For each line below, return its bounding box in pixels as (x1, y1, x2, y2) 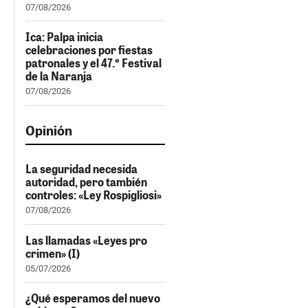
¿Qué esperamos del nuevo (25, 291, 160, 306)
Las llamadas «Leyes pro (25, 232, 147, 247)
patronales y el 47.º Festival (25, 56, 162, 71)
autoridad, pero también (25, 175, 147, 190)
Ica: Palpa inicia (25, 30, 103, 45)
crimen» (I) (25, 245, 80, 261)
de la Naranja (25, 69, 92, 84)
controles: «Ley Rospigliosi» (25, 188, 162, 203)
